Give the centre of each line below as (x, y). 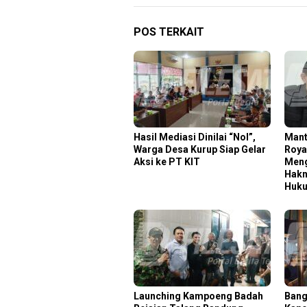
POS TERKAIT (169, 32)
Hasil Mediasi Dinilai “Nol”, (195, 137)
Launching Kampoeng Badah (198, 296)
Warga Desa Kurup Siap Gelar (200, 150)
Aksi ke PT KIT (167, 162)
